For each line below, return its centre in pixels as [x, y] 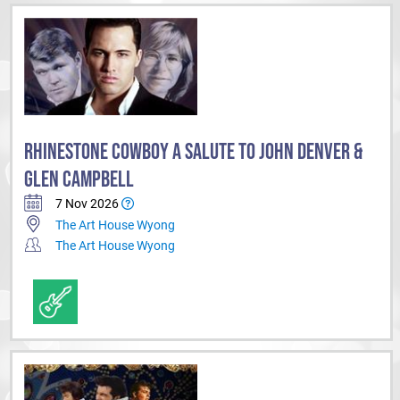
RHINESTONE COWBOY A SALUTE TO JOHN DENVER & [193, 152]
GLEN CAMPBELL [79, 179]
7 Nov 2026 [88, 204]
